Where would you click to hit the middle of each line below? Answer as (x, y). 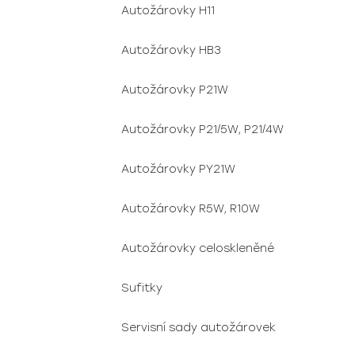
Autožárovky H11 (168, 11)
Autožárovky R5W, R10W (191, 209)
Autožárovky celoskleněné (198, 248)
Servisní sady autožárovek (198, 328)
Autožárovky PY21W (178, 169)
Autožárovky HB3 (171, 50)
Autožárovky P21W (175, 90)
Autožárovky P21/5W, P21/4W (202, 130)
